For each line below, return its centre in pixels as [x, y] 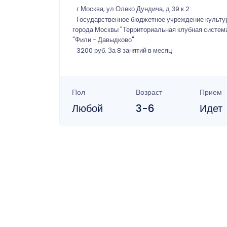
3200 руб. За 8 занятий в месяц [124, 51]
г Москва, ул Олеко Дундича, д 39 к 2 [133, 9]
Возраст [149, 92]
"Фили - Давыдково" [103, 40]
